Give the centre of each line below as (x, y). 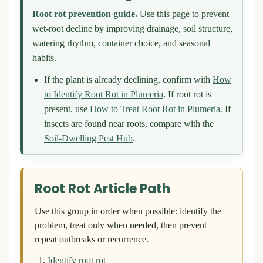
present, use (67, 109)
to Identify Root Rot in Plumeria (104, 95)
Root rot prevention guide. (85, 14)
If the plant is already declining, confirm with (128, 80)
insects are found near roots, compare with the (129, 124)
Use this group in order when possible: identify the (128, 212)
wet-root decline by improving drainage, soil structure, (132, 29)
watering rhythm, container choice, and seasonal (121, 44)
